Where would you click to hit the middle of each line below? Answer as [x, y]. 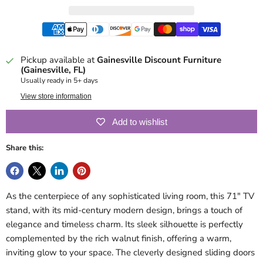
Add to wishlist [139, 122]
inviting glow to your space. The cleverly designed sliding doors [130, 253]
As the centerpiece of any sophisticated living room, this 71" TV [130, 196]
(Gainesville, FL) [53, 70]
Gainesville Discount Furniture [159, 60]
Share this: [25, 148]
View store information [56, 97]
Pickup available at [59, 60]
